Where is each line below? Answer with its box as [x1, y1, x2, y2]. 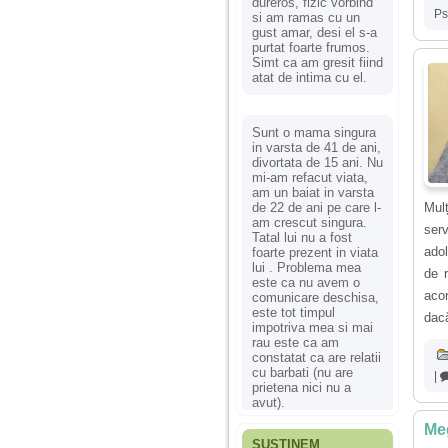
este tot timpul [252, 304, 335, 320]
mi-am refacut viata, [252, 169, 368, 185]
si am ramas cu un [252, 9, 360, 25]
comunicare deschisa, [252, 289, 379, 305]
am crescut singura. [252, 214, 367, 230]
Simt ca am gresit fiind [252, 54, 383, 70]
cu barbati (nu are [252, 364, 353, 380]
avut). [252, 394, 285, 410]
